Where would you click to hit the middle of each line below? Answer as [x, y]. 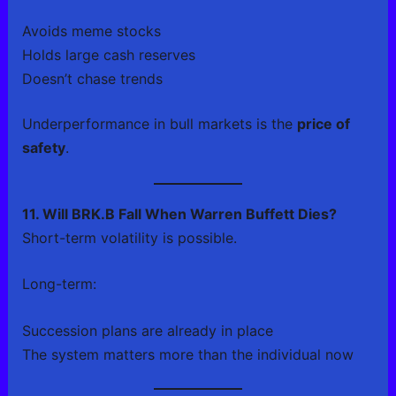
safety [43, 147]
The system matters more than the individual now [187, 354]
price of [323, 123]
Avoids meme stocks [91, 30]
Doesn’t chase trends [92, 78]
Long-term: [59, 284]
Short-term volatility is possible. [129, 237]
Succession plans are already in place [147, 330]
